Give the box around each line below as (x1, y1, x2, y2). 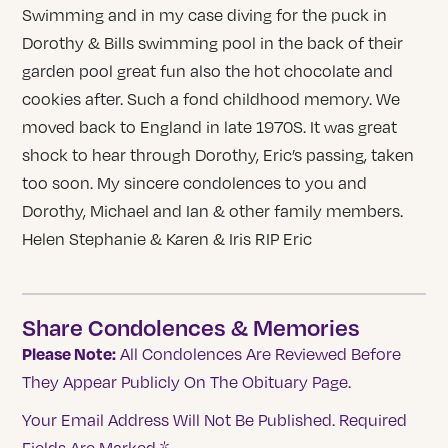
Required (339, 410, 408, 431)
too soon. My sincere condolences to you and (22, 172, 368, 193)
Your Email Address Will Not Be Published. (22, 410, 336, 431)
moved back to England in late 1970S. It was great (22, 116, 398, 137)
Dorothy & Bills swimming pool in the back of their (22, 32, 404, 53)
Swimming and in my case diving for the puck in (22, 4, 388, 25)
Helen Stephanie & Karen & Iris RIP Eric (22, 228, 313, 249)
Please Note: (22, 343, 117, 365)
